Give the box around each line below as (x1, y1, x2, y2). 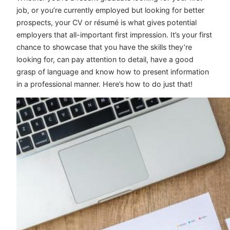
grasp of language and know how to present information (16, 67, 209, 76)
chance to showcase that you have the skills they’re (16, 43, 192, 52)
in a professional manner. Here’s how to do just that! (16, 80, 193, 89)
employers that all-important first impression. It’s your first (16, 30, 212, 40)
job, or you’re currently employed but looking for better (16, 6, 204, 15)
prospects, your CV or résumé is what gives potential (16, 18, 197, 27)
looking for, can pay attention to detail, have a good (16, 55, 194, 64)
